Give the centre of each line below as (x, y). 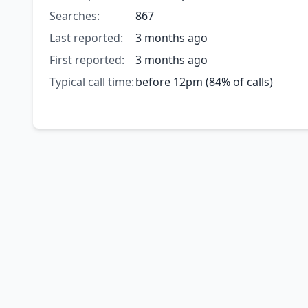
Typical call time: (92, 82)
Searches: (75, 16)
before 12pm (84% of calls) (204, 82)
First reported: (87, 60)
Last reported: (86, 38)
